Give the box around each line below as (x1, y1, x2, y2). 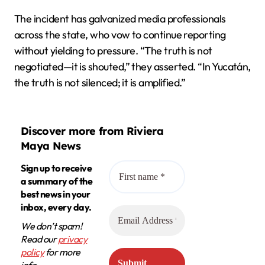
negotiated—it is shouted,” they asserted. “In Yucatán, (14, 60, 251, 74)
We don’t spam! (21, 220, 82, 232)
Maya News (21, 138, 81, 153)
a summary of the (21, 175, 93, 188)
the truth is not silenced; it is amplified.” (14, 76, 186, 90)
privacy (57, 233, 88, 245)
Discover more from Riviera (21, 124, 164, 138)
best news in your (21, 188, 91, 201)
